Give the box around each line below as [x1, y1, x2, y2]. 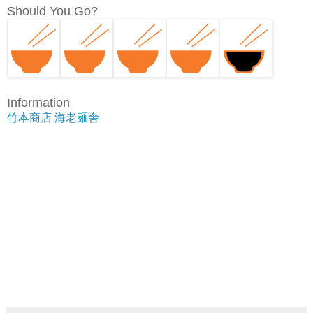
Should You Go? [7, 3, 98, 18]
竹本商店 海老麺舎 [7, 111, 99, 124]
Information [7, 95, 70, 110]
